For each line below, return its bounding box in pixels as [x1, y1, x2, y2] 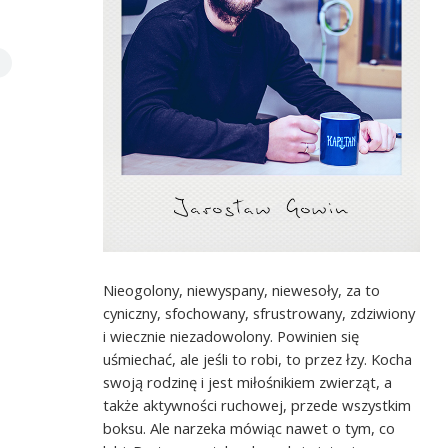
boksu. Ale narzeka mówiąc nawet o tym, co [103, 418, 396, 439]
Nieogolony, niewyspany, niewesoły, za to [103, 280, 381, 301]
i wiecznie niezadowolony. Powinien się [103, 326, 360, 347]
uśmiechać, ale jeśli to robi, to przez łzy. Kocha [103, 349, 413, 370]
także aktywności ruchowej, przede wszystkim [103, 395, 412, 416]
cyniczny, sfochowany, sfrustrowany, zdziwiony [103, 303, 416, 324]
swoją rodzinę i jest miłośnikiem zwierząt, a [103, 372, 393, 393]
